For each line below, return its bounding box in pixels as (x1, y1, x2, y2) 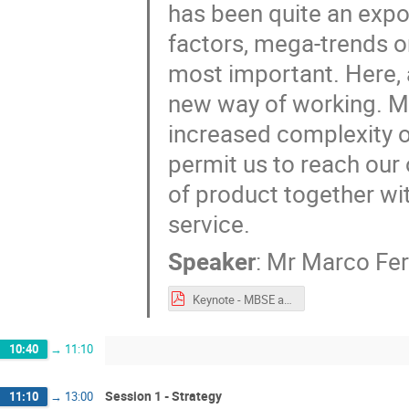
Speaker (167, 245, 256, 278)
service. (167, 208, 250, 241)
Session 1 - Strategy (105, 386, 222, 404)
